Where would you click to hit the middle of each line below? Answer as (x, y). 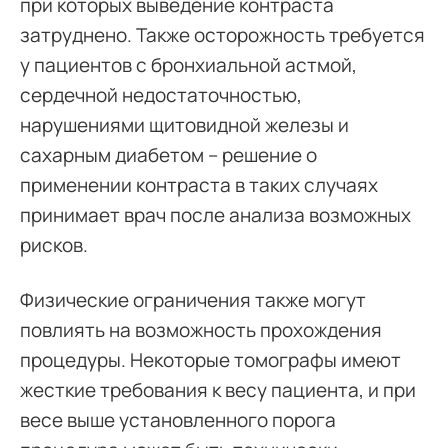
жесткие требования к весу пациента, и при (218, 389)
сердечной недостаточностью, (161, 94)
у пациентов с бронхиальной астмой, (188, 64)
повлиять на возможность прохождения (201, 329)
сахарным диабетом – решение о (168, 154)
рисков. (54, 244)
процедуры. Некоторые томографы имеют (210, 359)
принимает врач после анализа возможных (215, 214)
